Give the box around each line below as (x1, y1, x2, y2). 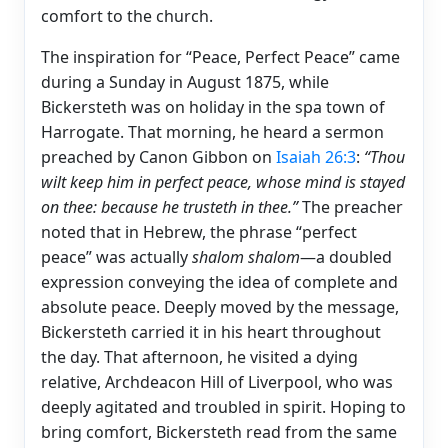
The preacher (298, 195, 403, 218)
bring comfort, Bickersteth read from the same (41, 420, 397, 443)
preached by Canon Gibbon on (41, 145, 276, 168)
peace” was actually (41, 245, 192, 268)
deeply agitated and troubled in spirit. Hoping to (41, 395, 406, 418)
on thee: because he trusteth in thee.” (41, 195, 298, 218)
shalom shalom (192, 245, 300, 268)
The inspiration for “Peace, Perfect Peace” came (41, 45, 400, 68)
